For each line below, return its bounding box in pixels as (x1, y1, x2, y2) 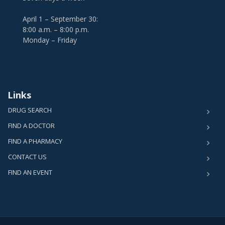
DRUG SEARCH (8, 105, 52, 115)
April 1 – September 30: (23, 14, 98, 24)
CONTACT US (8, 152, 47, 161)
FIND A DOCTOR (8, 121, 55, 130)
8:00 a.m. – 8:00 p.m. (23, 25, 89, 34)
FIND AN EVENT (8, 168, 52, 177)
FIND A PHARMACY (8, 137, 62, 146)
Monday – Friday (23, 35, 77, 45)
